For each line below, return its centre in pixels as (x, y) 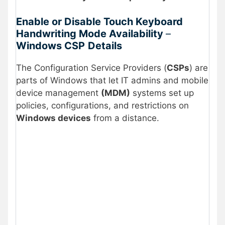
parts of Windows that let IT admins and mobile (112, 81)
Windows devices (53, 118)
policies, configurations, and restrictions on (102, 106)
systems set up (162, 93)
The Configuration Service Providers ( (91, 68)
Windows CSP (50, 46)
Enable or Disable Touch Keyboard (99, 22)
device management (59, 93)
